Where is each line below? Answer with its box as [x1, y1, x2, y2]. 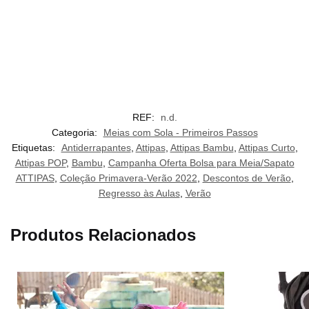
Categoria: [51, 126, 100, 138]
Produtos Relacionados [10, 225, 196, 244]
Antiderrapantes [61, 141, 131, 153]
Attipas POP [14, 157, 66, 168]
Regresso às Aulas [98, 187, 180, 199]
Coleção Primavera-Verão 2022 [59, 172, 197, 183]
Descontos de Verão [202, 172, 291, 183]
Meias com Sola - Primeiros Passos [103, 126, 258, 138]
